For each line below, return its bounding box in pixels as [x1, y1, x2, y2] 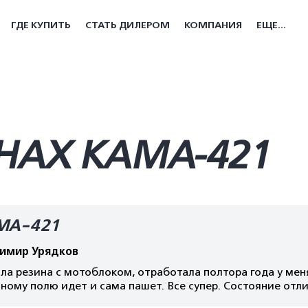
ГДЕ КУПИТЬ [11, 19, 71, 31]
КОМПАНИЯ [184, 19, 242, 31]
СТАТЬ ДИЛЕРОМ [85, 19, 170, 31]
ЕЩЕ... [256, 19, 286, 31]
